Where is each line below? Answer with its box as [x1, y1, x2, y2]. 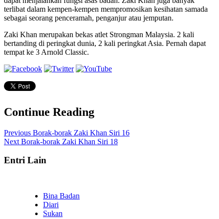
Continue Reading [4, 105, 94, 118]
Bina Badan [43, 192, 80, 200]
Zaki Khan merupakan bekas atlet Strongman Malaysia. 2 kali [4, 30, 194, 39]
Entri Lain [4, 155, 46, 166]
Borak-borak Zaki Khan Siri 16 [31, 128, 130, 137]
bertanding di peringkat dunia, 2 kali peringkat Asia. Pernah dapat [4, 39, 206, 47]
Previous [4, 128, 31, 137]
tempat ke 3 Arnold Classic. [4, 47, 89, 56]
